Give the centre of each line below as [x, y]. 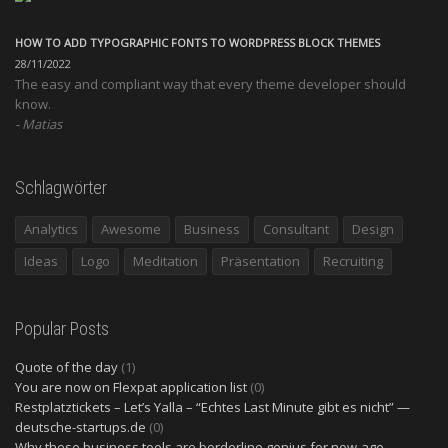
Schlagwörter [61, 188]
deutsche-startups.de [80, 427]
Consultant [296, 229]
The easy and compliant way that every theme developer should [210, 84]
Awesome [131, 229]
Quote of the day [66, 367]
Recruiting [353, 261]
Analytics [51, 229]
